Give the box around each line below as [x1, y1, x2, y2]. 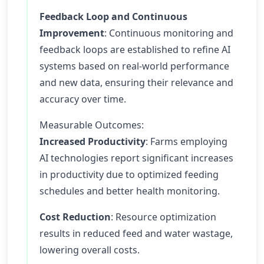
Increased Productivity [39, 135, 146, 148]
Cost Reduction [39, 210, 111, 223]
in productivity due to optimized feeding [39, 168, 219, 181]
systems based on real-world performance [39, 60, 229, 72]
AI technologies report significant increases [39, 151, 233, 164]
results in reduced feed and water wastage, [39, 227, 233, 240]
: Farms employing [146, 135, 227, 148]
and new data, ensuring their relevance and [39, 76, 233, 89]
